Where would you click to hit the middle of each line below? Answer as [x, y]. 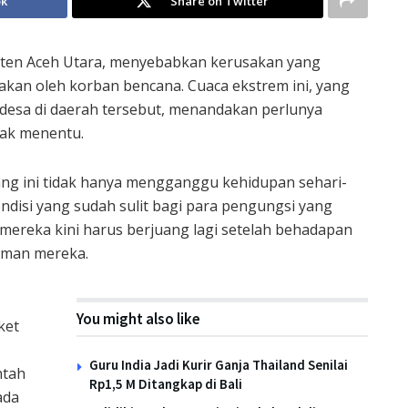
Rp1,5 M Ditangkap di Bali [166, 383]
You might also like [138, 318]
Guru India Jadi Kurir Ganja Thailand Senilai [219, 364]
